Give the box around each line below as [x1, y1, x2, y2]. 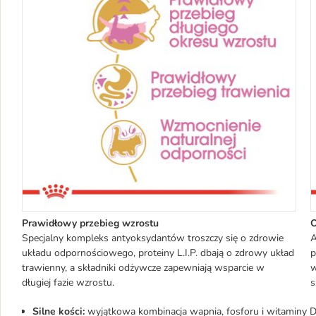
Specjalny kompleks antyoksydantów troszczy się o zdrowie [22, 231, 284, 245]
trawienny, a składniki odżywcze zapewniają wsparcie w [22, 260, 265, 274]
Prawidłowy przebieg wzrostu [22, 216, 159, 230]
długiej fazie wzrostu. [22, 275, 117, 289]
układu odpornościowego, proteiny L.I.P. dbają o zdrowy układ [22, 245, 294, 260]
